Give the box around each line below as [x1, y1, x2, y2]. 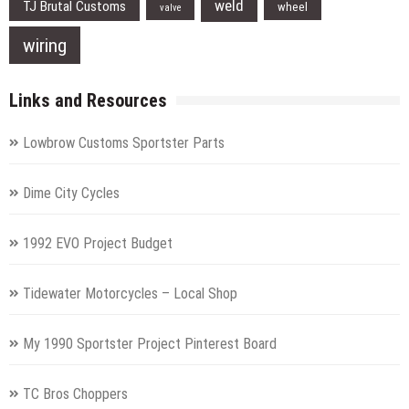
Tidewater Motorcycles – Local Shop [23, 284, 237, 302]
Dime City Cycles [23, 184, 120, 202]
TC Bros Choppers [23, 384, 128, 403]
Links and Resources [9, 89, 167, 111]
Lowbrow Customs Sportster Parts [23, 133, 225, 152]
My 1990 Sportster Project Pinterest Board [23, 334, 277, 352]
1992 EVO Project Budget [23, 234, 173, 252]
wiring [23, 33, 67, 57]
